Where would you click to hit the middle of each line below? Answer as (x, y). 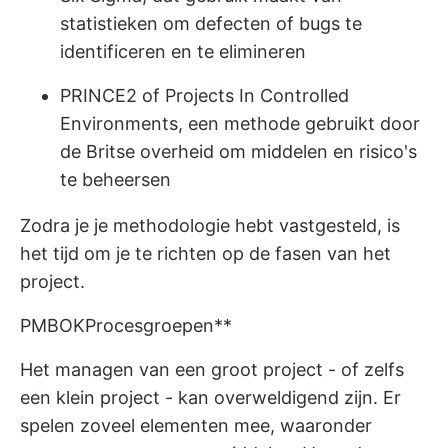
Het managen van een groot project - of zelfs (212, 369)
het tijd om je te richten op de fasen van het (205, 253)
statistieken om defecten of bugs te (211, 23)
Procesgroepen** (158, 325)
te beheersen (115, 179)
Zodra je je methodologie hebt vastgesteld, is (210, 225)
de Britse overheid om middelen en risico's (238, 151)
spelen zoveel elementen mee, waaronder (196, 425)
